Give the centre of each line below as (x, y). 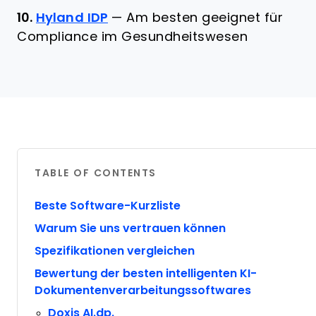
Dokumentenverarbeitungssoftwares (143, 290)
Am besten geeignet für (205, 18)
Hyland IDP (72, 18)
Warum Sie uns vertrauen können (130, 228)
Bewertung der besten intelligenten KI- (146, 273)
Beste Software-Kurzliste (108, 206)
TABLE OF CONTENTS (96, 173)
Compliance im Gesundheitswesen (132, 37)
